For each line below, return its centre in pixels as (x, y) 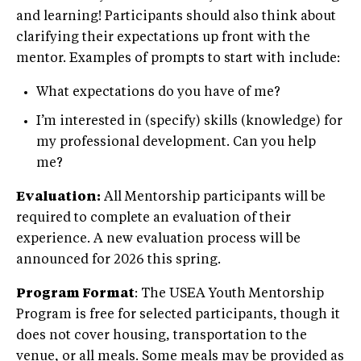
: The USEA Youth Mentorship (229, 294)
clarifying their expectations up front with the (163, 37)
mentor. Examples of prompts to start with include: (178, 58)
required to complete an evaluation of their (154, 218)
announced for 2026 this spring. (118, 260)
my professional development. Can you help (176, 142)
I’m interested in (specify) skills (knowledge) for (189, 121)
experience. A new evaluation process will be (158, 239)
